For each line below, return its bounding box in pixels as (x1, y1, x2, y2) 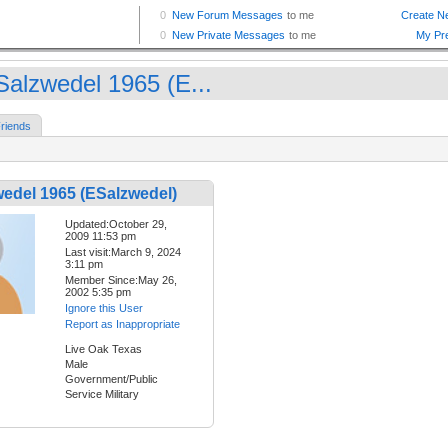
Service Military (65, 388, 139, 401)
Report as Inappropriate (65, 318, 180, 331)
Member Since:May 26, (65, 274, 177, 287)
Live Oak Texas (65, 343, 142, 356)
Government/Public (65, 373, 158, 386)
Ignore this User (65, 302, 143, 315)
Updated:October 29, (65, 218, 167, 231)
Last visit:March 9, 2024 (65, 246, 181, 259)
